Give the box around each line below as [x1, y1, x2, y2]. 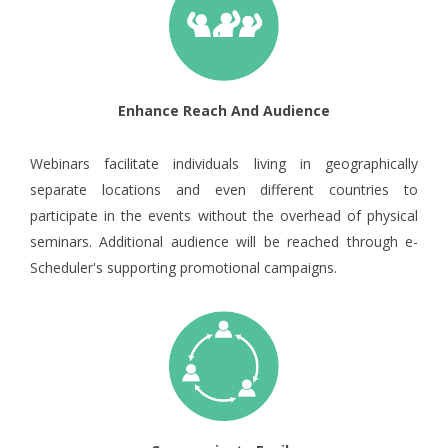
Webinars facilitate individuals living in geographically [30, 153, 418, 173]
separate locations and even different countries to [30, 179, 418, 199]
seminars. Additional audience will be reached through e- [30, 231, 418, 251]
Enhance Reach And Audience [118, 100, 330, 120]
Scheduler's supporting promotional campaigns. [30, 257, 337, 277]
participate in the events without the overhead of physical [30, 205, 418, 225]
